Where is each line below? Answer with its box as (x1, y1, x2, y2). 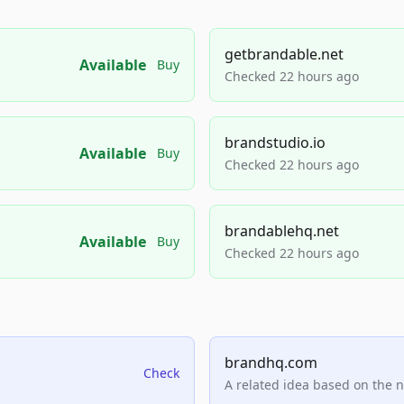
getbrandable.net (225, 44, 344, 64)
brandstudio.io (225, 133, 326, 152)
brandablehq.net (225, 221, 339, 241)
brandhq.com (225, 353, 317, 372)
